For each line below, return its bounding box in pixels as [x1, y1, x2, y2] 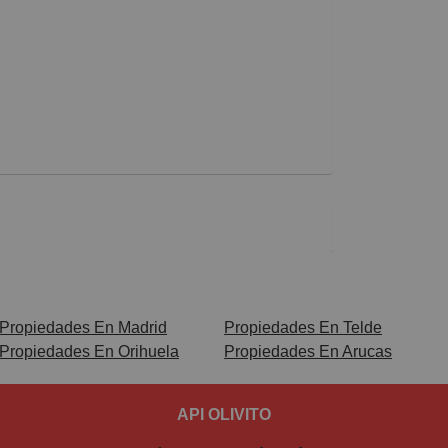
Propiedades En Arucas [224, 342, 392, 360]
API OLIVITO [177, 405, 271, 423]
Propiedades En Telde [224, 318, 382, 336]
